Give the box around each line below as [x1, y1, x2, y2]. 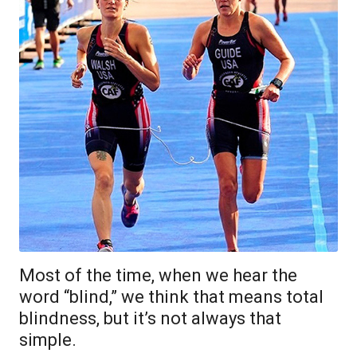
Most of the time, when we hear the [19, 265, 297, 285]
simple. [19, 330, 76, 350]
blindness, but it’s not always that [19, 308, 281, 328]
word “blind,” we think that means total [19, 287, 324, 307]
